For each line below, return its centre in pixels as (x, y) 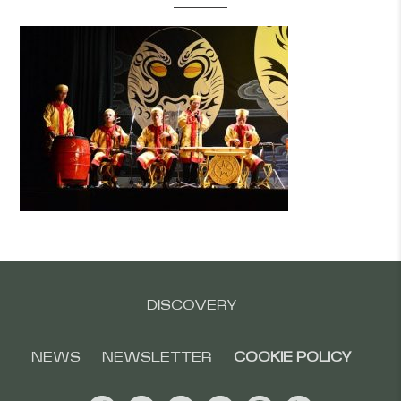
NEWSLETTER (157, 357)
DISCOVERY (192, 305)
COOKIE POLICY (293, 357)
